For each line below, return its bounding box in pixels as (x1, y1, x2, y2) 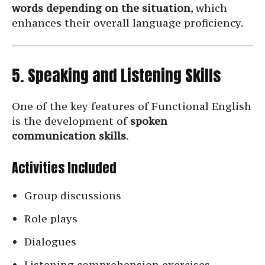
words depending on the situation (12, 1, 190, 15)
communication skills (12, 129, 126, 143)
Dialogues (24, 235, 76, 249)
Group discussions (24, 189, 121, 203)
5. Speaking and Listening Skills (12, 63, 221, 88)
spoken (130, 114, 167, 128)
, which (190, 1, 227, 15)
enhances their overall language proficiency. (12, 16, 244, 30)
